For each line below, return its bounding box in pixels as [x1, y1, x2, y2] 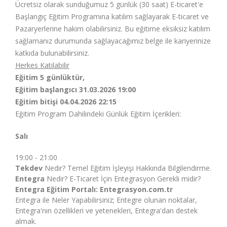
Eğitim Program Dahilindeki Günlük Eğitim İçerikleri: [15, 109, 181, 119]
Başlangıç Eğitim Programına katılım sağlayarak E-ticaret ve [15, 12, 209, 21]
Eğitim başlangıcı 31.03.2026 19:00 [15, 85, 136, 94]
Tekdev [15, 163, 43, 173]
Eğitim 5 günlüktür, [15, 72, 85, 82]
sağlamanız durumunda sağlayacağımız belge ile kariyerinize [15, 36, 211, 46]
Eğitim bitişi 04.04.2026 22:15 [15, 97, 117, 106]
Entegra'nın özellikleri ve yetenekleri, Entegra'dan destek [15, 206, 198, 215]
